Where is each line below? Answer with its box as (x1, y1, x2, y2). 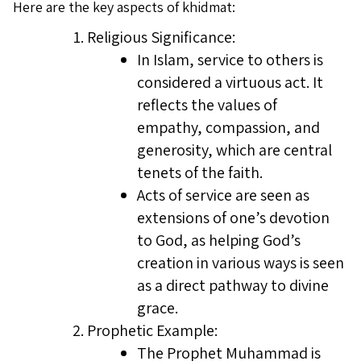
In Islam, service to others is (137, 49, 323, 70)
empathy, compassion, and (137, 117, 320, 138)
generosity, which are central (137, 139, 332, 160)
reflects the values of (137, 94, 277, 115)
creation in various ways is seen (137, 252, 344, 273)
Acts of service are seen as (137, 185, 309, 205)
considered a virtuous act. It (137, 72, 323, 93)
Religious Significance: (87, 27, 235, 48)
